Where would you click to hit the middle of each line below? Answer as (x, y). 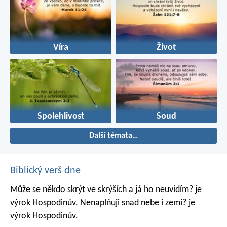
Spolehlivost (61, 117)
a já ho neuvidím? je (164, 190)
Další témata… (113, 136)
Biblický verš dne (45, 171)
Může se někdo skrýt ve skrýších (68, 190)
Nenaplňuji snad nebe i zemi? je (137, 203)
